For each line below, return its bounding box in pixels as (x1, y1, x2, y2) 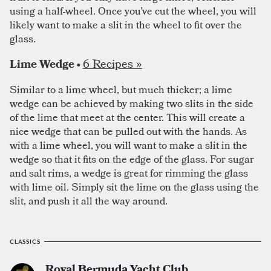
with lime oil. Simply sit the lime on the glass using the (10, 178, 259, 195)
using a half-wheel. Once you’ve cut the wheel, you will (10, 2, 256, 19)
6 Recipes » (83, 53, 142, 73)
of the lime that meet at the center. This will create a (10, 108, 245, 125)
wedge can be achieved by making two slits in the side (10, 94, 253, 111)
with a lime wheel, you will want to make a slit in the (10, 136, 247, 153)
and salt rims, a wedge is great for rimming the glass (10, 164, 248, 181)
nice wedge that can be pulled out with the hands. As (10, 122, 247, 139)
